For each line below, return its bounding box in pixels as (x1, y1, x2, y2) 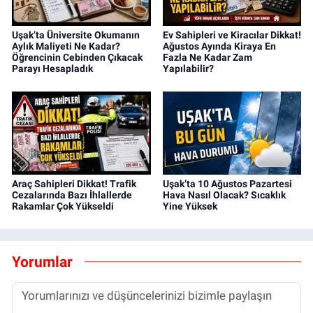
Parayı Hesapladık (12, 62, 93, 74)
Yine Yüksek (162, 200, 217, 212)
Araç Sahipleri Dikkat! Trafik (12, 177, 136, 189)
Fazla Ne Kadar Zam (162, 51, 252, 63)
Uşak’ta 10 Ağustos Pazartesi (162, 177, 292, 189)
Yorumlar (12, 253, 73, 271)
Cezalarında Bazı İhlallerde (12, 189, 132, 201)
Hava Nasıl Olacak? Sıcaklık (162, 189, 286, 201)
